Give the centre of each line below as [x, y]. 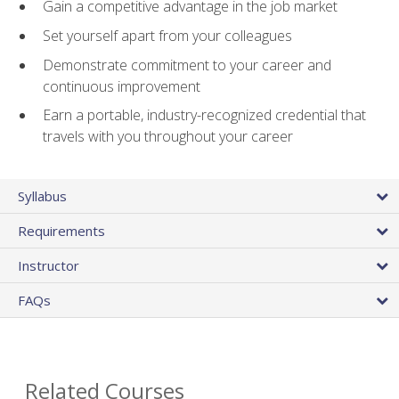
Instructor [49, 266]
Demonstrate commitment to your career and [187, 65]
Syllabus [42, 196]
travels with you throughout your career [168, 137]
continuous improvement [122, 86]
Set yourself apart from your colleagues [167, 36]
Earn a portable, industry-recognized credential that [204, 115]
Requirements [61, 231]
